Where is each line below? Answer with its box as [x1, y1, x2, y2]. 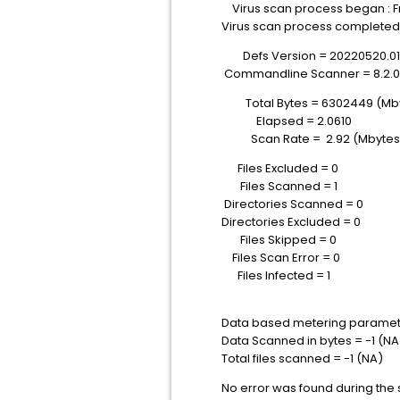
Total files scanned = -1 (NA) [221, 350, 383, 367]
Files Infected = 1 [221, 267, 330, 284]
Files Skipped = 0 [221, 231, 337, 248]
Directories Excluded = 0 [221, 213, 361, 230]
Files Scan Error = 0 [221, 249, 340, 266]
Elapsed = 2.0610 [221, 112, 352, 129]
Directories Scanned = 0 [221, 196, 363, 212]
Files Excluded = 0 [221, 160, 338, 177]
